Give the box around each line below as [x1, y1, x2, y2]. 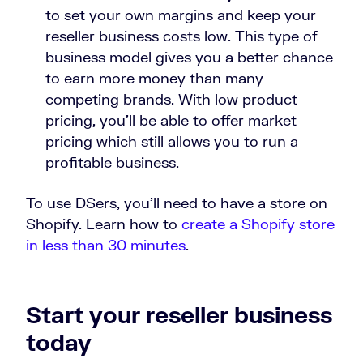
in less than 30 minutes [26, 236, 186, 254]
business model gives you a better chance [45, 48, 333, 66]
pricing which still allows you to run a [45, 132, 298, 151]
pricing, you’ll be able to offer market [45, 111, 297, 130]
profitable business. [45, 153, 179, 172]
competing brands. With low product [45, 90, 297, 109]
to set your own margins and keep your [45, 6, 316, 24]
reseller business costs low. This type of [45, 27, 318, 45]
